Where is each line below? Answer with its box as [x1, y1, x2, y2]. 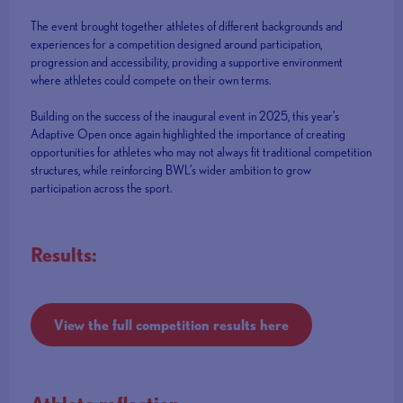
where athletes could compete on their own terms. [31, 73, 272, 88]
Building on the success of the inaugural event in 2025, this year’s [31, 109, 340, 124]
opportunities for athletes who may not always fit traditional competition [31, 145, 372, 160]
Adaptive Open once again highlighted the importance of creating [31, 127, 346, 142]
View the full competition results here [54, 317, 290, 334]
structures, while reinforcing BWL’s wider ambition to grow [31, 163, 312, 178]
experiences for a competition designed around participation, [31, 37, 323, 52]
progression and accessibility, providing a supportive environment [31, 55, 344, 70]
